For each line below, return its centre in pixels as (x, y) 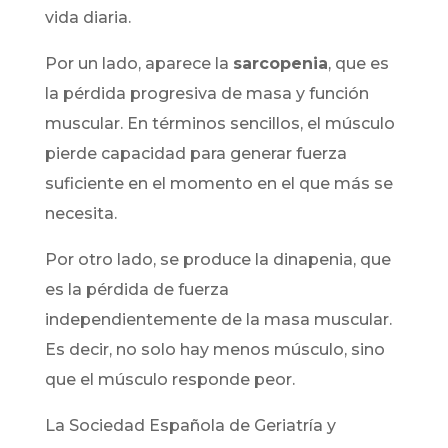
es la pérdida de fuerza (136, 289)
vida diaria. (87, 17)
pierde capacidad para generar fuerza (195, 153)
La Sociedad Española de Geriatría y (190, 425)
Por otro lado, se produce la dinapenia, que (217, 259)
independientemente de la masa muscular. (218, 319)
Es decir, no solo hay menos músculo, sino (214, 349)
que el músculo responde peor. (169, 379)
